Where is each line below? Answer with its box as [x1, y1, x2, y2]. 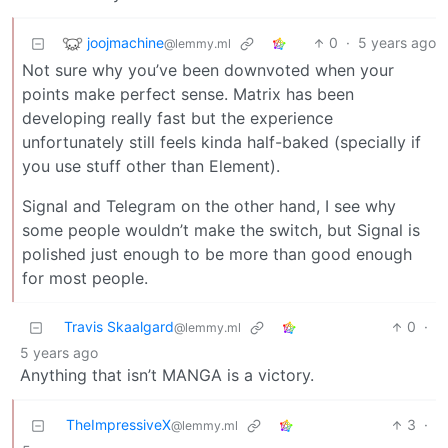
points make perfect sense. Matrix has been [22, 84, 354, 105]
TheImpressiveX [66, 416, 171, 434]
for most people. [22, 268, 148, 289]
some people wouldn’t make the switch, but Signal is [22, 220, 420, 241]
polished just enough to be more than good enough [22, 244, 412, 265]
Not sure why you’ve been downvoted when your [22, 60, 394, 81]
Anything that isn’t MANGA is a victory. [20, 365, 314, 386]
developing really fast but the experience [22, 108, 333, 129]
